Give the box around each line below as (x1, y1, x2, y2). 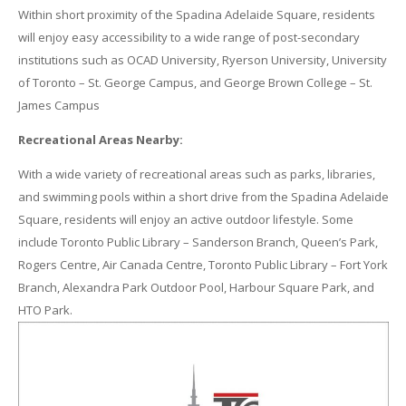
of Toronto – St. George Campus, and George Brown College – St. (17, 74, 372, 92)
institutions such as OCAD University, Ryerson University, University (17, 52, 387, 69)
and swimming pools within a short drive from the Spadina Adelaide (17, 188, 389, 206)
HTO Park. (17, 302, 72, 319)
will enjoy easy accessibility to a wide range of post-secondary (17, 29, 360, 46)
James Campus (17, 97, 100, 114)
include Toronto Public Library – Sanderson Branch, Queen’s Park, (17, 234, 378, 251)
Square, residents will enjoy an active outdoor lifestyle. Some (17, 211, 353, 228)
